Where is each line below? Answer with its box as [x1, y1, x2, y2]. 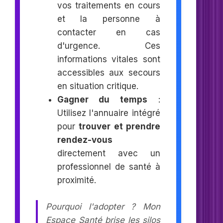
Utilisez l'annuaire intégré [57, 108, 161, 118]
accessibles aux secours [57, 68, 161, 78]
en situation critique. [57, 81, 138, 92]
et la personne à [57, 14, 161, 24]
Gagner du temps [57, 95, 148, 105]
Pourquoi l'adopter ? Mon [46, 201, 161, 212]
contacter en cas [57, 27, 161, 38]
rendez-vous [57, 135, 112, 145]
